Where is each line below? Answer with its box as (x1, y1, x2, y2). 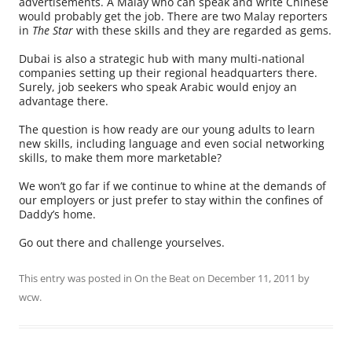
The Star (32, 23, 73, 38)
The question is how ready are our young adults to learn (19, 122, 315, 137)
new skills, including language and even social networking (19, 136, 324, 152)
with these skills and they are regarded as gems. (73, 23, 332, 38)
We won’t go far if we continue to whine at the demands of (19, 178, 326, 194)
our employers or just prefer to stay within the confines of (19, 192, 323, 208)
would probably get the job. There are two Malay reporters (19, 9, 328, 24)
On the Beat (134, 271, 190, 286)
